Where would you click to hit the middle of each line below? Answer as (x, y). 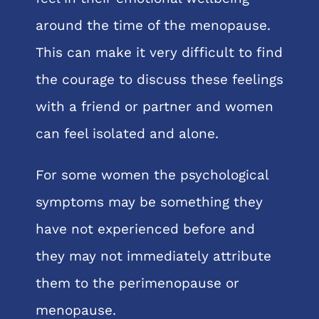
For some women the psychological (152, 174)
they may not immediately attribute (153, 256)
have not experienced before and (145, 229)
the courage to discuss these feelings (159, 79)
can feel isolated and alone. (127, 133)
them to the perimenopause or (137, 283)
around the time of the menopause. (153, 25)
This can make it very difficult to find (159, 52)
